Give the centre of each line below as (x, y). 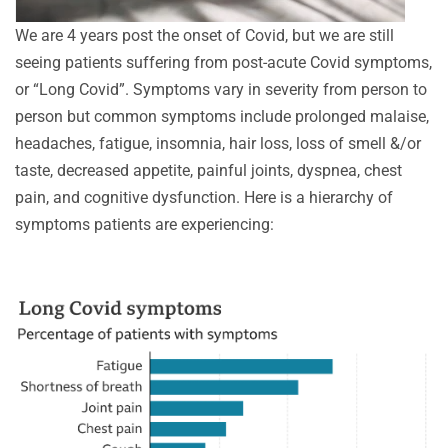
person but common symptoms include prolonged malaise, (222, 116)
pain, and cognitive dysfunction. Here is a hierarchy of (204, 197)
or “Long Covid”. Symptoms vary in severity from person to (221, 89)
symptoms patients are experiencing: (144, 224)
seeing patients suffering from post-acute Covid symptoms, (223, 62)
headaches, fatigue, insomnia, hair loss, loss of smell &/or (218, 143)
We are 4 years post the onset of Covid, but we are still (204, 35)
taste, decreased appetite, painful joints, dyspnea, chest (208, 170)
